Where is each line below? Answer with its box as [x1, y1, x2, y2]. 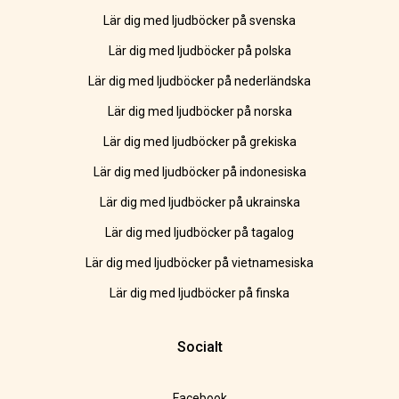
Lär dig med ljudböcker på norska [107, 104, 292, 119]
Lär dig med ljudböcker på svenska [103, 13, 296, 28]
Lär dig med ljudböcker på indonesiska [93, 165, 306, 180]
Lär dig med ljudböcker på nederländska [88, 74, 311, 89]
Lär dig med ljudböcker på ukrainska [99, 195, 300, 210]
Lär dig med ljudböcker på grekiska [102, 134, 297, 150]
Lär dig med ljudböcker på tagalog [105, 225, 294, 240]
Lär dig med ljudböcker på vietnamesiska [85, 256, 313, 271]
